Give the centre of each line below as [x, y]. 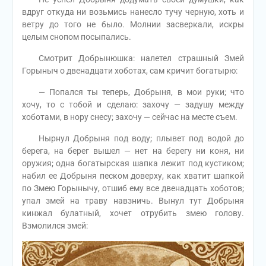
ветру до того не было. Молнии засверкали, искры [133, 25]
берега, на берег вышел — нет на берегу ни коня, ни [133, 151]
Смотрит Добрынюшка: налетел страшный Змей [133, 58]
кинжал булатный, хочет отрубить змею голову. [133, 213]
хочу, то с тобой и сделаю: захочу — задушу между [133, 105]
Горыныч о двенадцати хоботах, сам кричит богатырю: [129, 71]
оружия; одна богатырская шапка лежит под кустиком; [133, 164]
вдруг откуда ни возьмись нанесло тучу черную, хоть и [133, 12]
